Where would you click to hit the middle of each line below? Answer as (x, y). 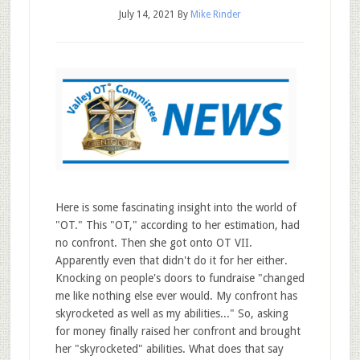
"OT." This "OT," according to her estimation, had (177, 225)
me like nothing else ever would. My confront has (176, 296)
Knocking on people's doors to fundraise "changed (180, 278)
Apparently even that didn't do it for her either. (171, 260)
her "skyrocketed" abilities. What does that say (169, 349)
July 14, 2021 (147, 14)
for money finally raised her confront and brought (178, 331)
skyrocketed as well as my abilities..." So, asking (172, 313)
